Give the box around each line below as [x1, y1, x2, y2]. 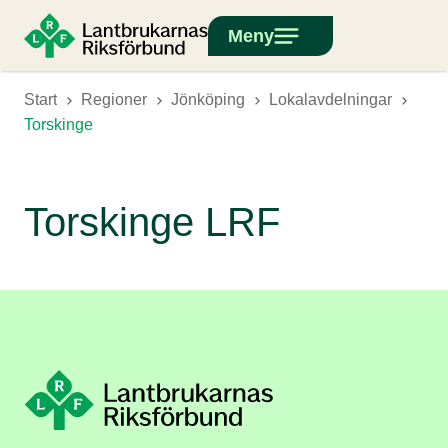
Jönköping [171, 91, 245, 108]
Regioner [81, 91, 147, 108]
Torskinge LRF [24, 200, 280, 245]
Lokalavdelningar [269, 91, 392, 108]
